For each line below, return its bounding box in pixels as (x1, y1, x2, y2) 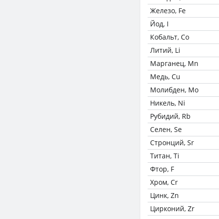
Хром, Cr (150, 177, 178, 187)
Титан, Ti (150, 151, 179, 160)
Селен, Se (150, 125, 182, 134)
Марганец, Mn (150, 59, 198, 68)
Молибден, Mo (150, 85, 198, 94)
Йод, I (150, 19, 169, 28)
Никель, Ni (150, 98, 185, 108)
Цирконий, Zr (150, 204, 195, 213)
